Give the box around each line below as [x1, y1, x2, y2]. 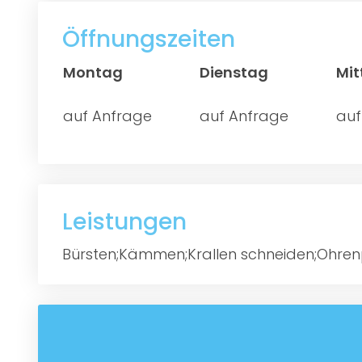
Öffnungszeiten [62, 23, 235, 55]
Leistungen [62, 205, 187, 238]
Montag [63, 61, 123, 82]
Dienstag [200, 61, 268, 82]
